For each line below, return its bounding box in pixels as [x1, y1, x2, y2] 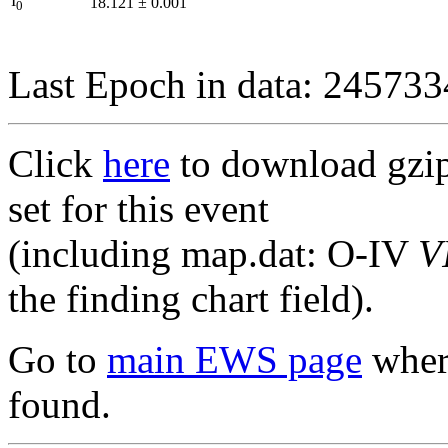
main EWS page [107, 337, 362, 381]
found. [8, 382, 111, 426]
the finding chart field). [8, 276, 374, 320]
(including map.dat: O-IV [8, 231, 418, 275]
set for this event [8, 186, 269, 230]
